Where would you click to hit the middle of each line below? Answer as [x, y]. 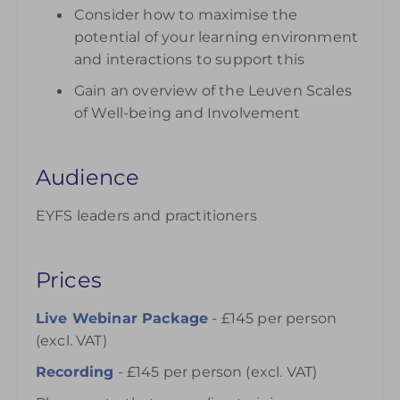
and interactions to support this [190, 59]
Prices [69, 280]
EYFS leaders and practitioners [146, 216]
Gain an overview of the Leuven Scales [213, 91]
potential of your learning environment [217, 37]
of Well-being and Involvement [187, 113]
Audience [88, 177]
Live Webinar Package [122, 318]
